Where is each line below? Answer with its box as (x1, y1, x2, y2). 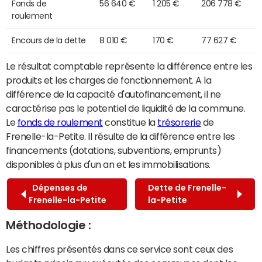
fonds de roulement (17, 117, 103, 127)
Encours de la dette (12, 36, 86, 44)
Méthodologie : (6, 219, 91, 231)
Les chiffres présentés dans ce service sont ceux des (6, 244, 233, 254)
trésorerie (157, 117, 201, 127)
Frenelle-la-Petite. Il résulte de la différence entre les (6, 131, 235, 141)
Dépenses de (29, 183, 88, 192)
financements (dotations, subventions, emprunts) (6, 145, 222, 155)
